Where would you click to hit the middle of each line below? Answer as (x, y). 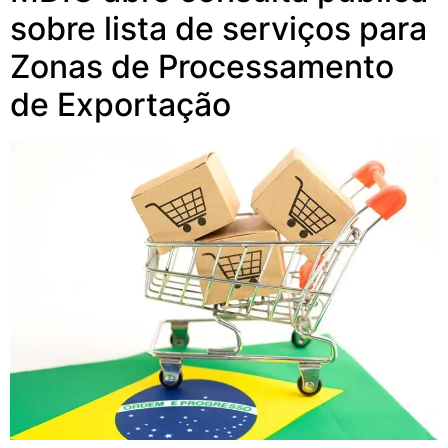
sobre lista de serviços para (218, 29)
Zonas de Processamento (202, 67)
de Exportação (120, 105)
